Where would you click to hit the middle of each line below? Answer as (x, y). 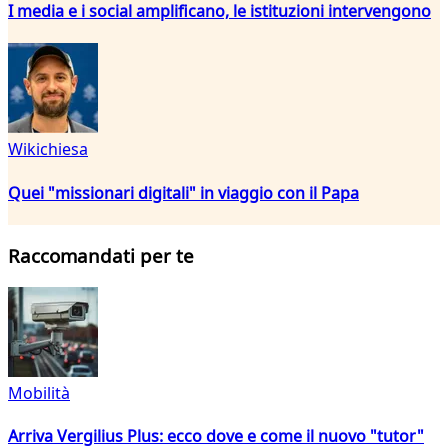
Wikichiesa (48, 149)
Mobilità (39, 393)
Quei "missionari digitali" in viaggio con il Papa (183, 192)
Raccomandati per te (101, 256)
